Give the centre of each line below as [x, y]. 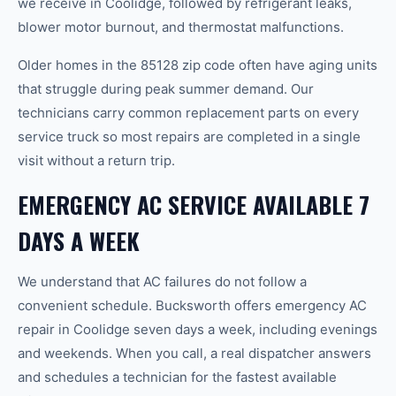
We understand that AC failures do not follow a [162, 282]
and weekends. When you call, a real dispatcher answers [194, 353]
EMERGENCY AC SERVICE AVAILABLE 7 [194, 205]
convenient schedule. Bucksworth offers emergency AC [192, 305]
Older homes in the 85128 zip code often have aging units [198, 65]
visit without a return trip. [96, 160]
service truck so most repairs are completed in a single [189, 137]
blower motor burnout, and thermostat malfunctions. [181, 27]
